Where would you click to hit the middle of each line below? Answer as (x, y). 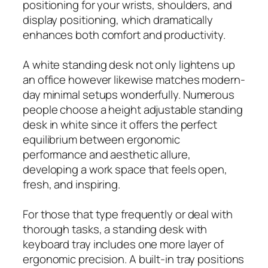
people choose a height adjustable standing (133, 109)
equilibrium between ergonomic (102, 139)
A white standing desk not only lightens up (129, 64)
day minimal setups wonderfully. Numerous (129, 94)
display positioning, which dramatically (118, 19)
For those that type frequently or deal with (128, 214)
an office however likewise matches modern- (134, 79)
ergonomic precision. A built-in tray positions (134, 259)
